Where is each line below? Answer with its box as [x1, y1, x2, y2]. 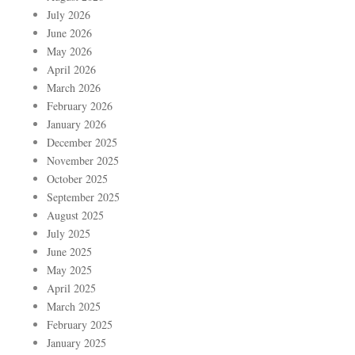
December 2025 [47, 135, 117, 151]
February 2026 [47, 98, 113, 114]
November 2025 [47, 153, 119, 169]
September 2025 [47, 189, 120, 205]
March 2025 [47, 299, 101, 315]
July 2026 [47, 7, 90, 23]
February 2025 [47, 317, 113, 333]
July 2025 [47, 226, 90, 242]
